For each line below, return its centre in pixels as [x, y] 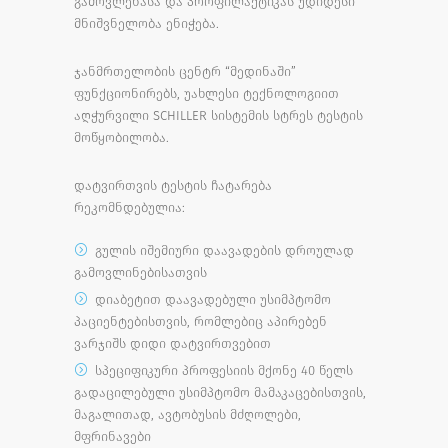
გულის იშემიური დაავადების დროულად [224, 250]
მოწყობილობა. [121, 137]
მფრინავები [112, 436]
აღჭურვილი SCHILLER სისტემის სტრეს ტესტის [218, 115]
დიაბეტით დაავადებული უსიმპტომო [213, 299]
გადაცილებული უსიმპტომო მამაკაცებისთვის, [220, 392]
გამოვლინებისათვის [140, 272]
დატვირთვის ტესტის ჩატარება [173, 185]
